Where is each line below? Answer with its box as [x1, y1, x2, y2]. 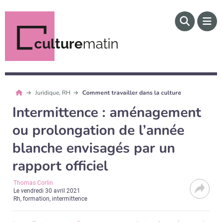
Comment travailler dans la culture [82, 89, 182, 97]
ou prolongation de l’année [12, 121, 184, 140]
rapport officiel [12, 157, 108, 175]
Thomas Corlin [13, 179, 54, 186]
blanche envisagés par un [12, 139, 175, 158]
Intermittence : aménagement [12, 103, 201, 122]
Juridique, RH [35, 89, 72, 97]
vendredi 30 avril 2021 [21, 187, 81, 194]
